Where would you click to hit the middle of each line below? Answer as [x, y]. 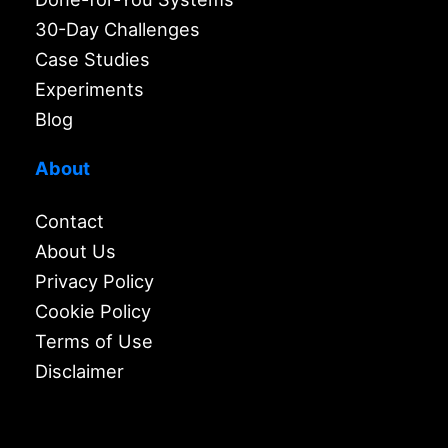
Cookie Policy [93, 311]
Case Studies [92, 59]
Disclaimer [79, 371]
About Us [75, 251]
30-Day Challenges [117, 29]
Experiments [89, 89]
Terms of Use [94, 341]
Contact [69, 221]
